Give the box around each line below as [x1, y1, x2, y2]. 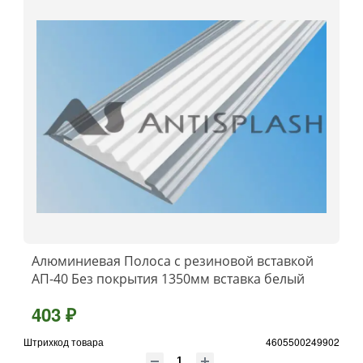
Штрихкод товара [23, 334, 104, 348]
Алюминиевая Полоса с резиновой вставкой [32, 251, 314, 270]
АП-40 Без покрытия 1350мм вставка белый [32, 269, 305, 288]
